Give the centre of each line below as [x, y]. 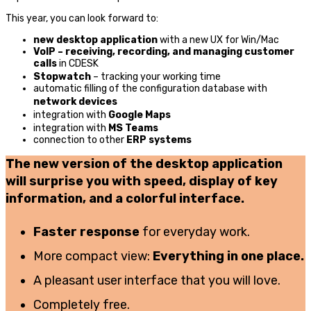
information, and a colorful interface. [125, 199]
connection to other [80, 140]
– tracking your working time [157, 77]
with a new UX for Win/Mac [219, 40]
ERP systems [159, 140]
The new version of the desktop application [144, 164]
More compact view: [93, 257]
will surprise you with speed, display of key [142, 182]
